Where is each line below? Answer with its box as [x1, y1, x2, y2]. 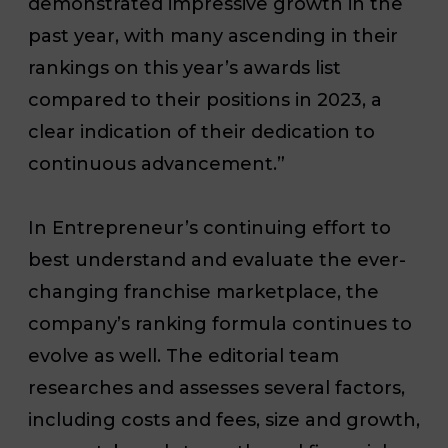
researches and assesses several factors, [28, 376, 405, 399]
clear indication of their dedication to [28, 120, 375, 143]
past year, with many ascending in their [28, 24, 398, 47]
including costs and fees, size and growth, [28, 408, 420, 431]
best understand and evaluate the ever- [28, 248, 406, 271]
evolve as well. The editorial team [28, 344, 339, 367]
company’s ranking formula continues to [28, 312, 412, 335]
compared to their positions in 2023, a [28, 88, 382, 111]
